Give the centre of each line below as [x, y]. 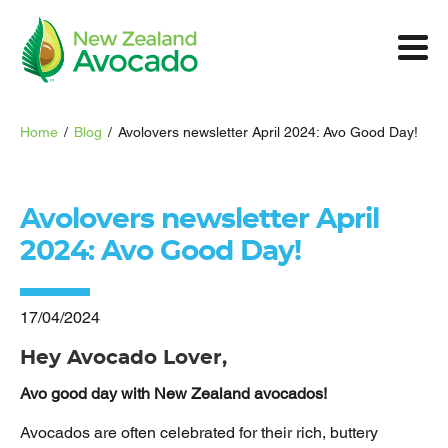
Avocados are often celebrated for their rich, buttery [199, 432]
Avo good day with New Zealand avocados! [173, 393]
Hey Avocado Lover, [123, 358]
